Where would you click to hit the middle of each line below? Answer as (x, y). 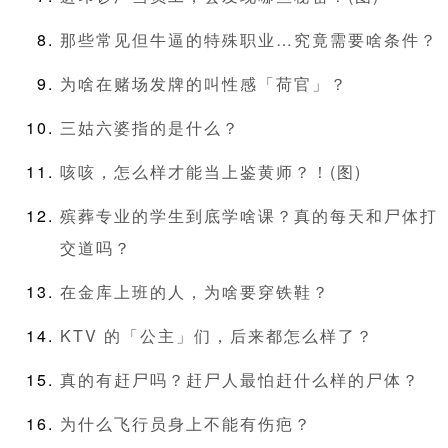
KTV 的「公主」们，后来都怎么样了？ (217, 336)
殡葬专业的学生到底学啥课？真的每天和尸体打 (249, 216)
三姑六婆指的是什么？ (150, 128)
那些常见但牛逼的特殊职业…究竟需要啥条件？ (249, 40)
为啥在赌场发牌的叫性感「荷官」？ (204, 84)
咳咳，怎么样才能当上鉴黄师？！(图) (211, 172)
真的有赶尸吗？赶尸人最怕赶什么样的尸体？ (240, 380)
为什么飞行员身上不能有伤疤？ (186, 424)
